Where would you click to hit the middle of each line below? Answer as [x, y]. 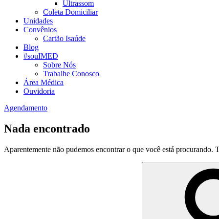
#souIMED [41, 56]
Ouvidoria [39, 91]
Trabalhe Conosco [71, 74]
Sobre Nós [59, 65]
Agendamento [26, 108]
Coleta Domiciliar [70, 12]
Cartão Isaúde [64, 38]
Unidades [38, 21]
